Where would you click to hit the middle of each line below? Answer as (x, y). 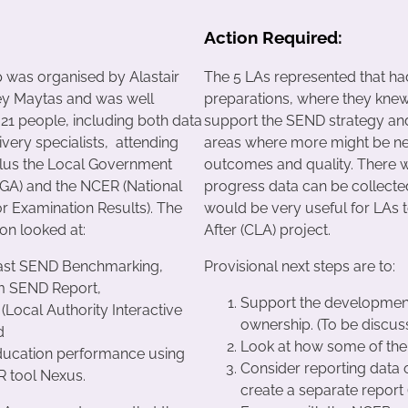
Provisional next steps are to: (300, 267)
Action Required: (273, 37)
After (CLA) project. (267, 230)
